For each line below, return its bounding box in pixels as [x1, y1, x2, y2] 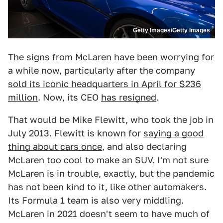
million [8, 92, 38, 103]
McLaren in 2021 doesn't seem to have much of [8, 209, 210, 220]
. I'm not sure [152, 155, 209, 166]
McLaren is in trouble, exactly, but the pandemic [8, 168, 215, 179]
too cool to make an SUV [47, 155, 152, 166]
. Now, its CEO [38, 92, 101, 103]
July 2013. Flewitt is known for [8, 128, 143, 139]
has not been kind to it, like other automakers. [8, 182, 207, 193]
